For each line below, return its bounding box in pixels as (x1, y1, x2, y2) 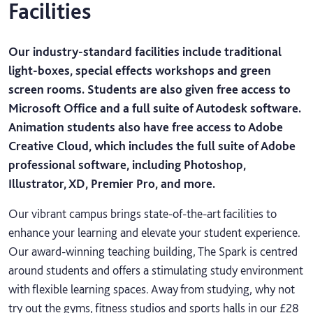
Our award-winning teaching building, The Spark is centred (8, 243, 298, 259)
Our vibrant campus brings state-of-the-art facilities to (8, 205, 277, 221)
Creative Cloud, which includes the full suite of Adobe (8, 138, 296, 153)
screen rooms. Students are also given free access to (8, 81, 291, 96)
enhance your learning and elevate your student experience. (8, 224, 300, 240)
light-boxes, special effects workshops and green (8, 62, 271, 78)
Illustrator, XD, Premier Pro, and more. (8, 175, 215, 191)
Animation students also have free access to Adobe (8, 119, 283, 134)
